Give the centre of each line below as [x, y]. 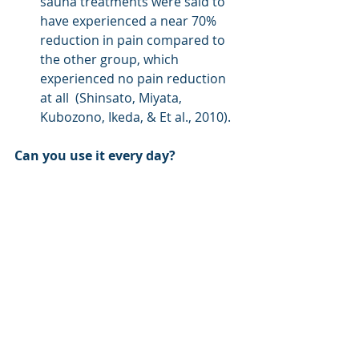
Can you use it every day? [95, 155]
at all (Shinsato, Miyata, [113, 97]
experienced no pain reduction [135, 78]
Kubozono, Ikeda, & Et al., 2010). [135, 117]
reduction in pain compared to [134, 40]
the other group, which [111, 59]
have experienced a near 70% [130, 20]
